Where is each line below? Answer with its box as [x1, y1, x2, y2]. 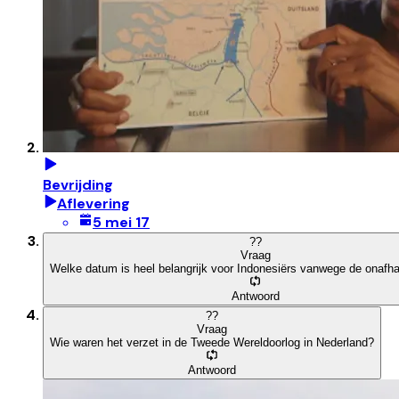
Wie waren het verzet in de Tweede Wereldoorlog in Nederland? [50, 335, 374, 349]
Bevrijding [43, 175, 113, 194]
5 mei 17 [93, 212, 150, 232]
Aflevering [57, 193, 130, 213]
